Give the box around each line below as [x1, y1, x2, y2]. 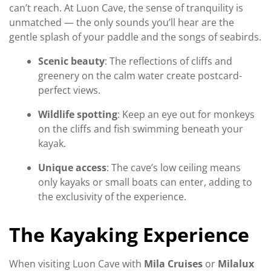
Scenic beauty [38, 54, 105, 68]
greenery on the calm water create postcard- [38, 68, 242, 82]
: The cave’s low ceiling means [106, 160, 241, 174]
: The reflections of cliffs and [105, 54, 232, 68]
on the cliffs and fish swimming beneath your [38, 122, 243, 135]
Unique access [38, 160, 106, 174]
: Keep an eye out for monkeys [117, 107, 255, 121]
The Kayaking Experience [9, 221, 249, 247]
